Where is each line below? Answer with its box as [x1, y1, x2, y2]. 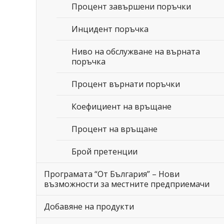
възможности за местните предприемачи [44, 178, 209, 189]
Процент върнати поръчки [71, 78, 180, 89]
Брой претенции [71, 146, 137, 157]
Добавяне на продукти [44, 201, 134, 212]
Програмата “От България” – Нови [44, 168, 179, 179]
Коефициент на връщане [71, 101, 171, 112]
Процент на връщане [71, 123, 157, 134]
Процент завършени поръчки [71, 1, 191, 12]
